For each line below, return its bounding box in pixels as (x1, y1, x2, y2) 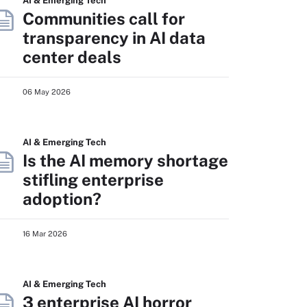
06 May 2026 (23, 87, 71, 96)
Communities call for (23, 8, 185, 28)
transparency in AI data (23, 27, 206, 47)
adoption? (23, 188, 101, 208)
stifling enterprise (23, 169, 164, 189)
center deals (23, 47, 121, 66)
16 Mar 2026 (23, 229, 67, 238)
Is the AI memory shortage (23, 150, 228, 170)
